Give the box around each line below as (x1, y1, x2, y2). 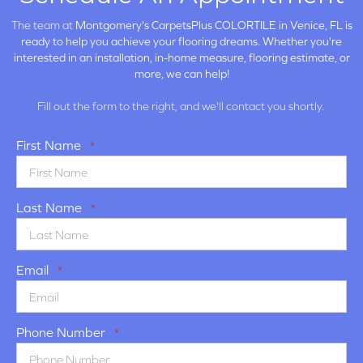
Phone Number (16, 325, 105, 340)
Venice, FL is (289, 19, 352, 32)
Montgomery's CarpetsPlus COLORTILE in (75, 19, 290, 32)
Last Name (16, 200, 82, 216)
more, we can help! (134, 67, 229, 81)
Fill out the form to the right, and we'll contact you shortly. (36, 100, 327, 113)
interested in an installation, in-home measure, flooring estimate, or (13, 51, 350, 65)
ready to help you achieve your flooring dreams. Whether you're (21, 35, 342, 49)
